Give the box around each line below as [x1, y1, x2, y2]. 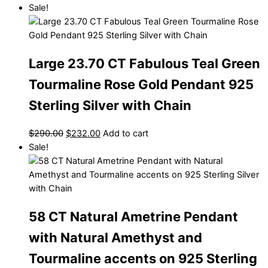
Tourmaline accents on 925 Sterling [29, 251, 257, 267]
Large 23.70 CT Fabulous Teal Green [29, 55, 260, 71]
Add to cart [103, 127, 148, 139]
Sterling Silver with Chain [29, 97, 191, 113]
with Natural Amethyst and [29, 230, 202, 246]
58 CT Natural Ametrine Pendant [29, 209, 238, 225]
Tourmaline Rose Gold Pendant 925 [29, 76, 254, 92]
